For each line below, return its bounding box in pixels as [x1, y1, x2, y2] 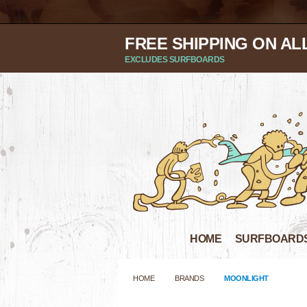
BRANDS [175, 274, 204, 282]
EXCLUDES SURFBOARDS [125, 55, 225, 64]
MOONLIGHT [224, 274, 269, 282]
